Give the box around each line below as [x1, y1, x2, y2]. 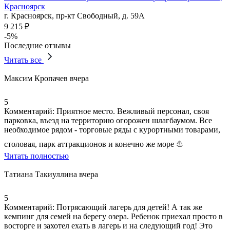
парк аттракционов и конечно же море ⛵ [37, 139, 183, 148]
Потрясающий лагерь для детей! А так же [54, 202, 202, 212]
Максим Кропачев [4, 73, 70, 83]
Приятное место [56, 106, 113, 116]
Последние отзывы [4, 41, 71, 50]
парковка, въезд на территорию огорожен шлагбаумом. [4, 116, 197, 125]
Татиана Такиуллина [4, 169, 79, 179]
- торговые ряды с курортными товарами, [74, 125, 220, 134]
